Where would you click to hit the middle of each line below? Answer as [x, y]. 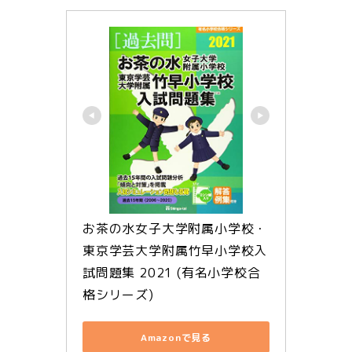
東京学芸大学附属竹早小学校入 [175, 251]
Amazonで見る [176, 337]
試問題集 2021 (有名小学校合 [172, 273]
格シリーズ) [118, 295]
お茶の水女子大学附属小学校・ [175, 229]
